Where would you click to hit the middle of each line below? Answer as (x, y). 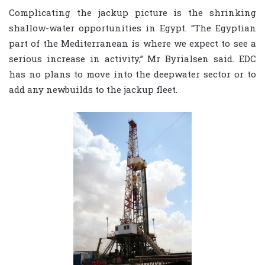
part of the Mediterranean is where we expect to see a (132, 43)
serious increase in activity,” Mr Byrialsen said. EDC (132, 58)
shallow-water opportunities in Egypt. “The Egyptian (132, 28)
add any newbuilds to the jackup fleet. (93, 89)
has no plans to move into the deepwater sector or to (132, 74)
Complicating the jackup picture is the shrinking (132, 12)
